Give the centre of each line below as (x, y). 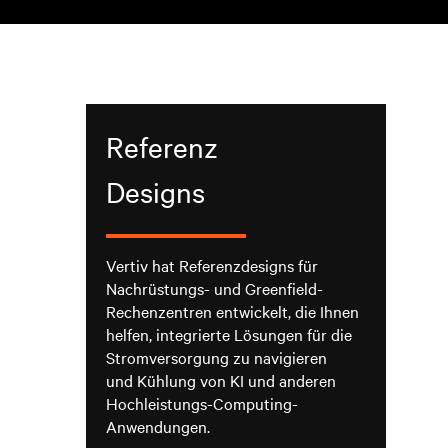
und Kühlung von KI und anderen (220, 380)
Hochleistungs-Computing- (201, 403)
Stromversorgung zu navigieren (216, 357)
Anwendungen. (157, 426)
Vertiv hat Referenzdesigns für (211, 265)
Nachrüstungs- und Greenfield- (214, 288)
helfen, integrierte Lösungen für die (228, 334)
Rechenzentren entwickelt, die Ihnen (232, 311)
